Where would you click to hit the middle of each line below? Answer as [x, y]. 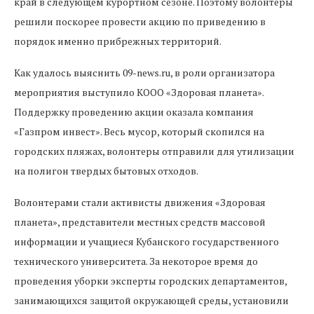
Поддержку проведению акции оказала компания [134, 112]
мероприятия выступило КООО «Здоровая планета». [139, 92]
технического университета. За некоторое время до [136, 261]
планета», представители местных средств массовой [140, 222]
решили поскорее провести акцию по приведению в [140, 21]
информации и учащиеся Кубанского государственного [146, 241]
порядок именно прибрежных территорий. [118, 41]
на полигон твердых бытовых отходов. [106, 171]
